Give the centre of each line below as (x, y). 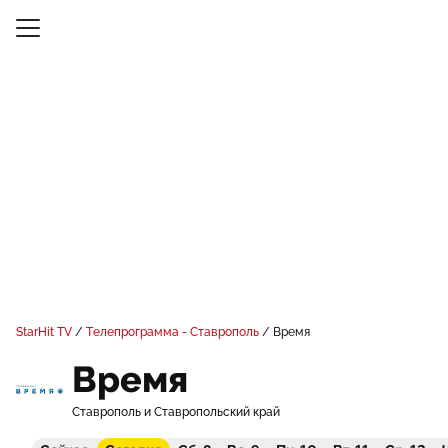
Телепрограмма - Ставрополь (172, 332)
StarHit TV (44, 332)
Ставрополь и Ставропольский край (176, 412)
